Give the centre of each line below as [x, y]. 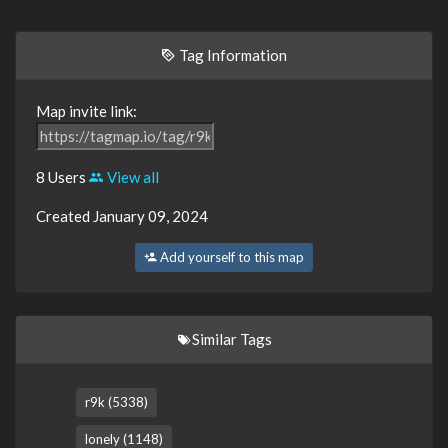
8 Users [62, 176]
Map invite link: [86, 110]
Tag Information [231, 54]
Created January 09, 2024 [122, 215]
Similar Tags [231, 338]
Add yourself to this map [230, 256]
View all [131, 176]
